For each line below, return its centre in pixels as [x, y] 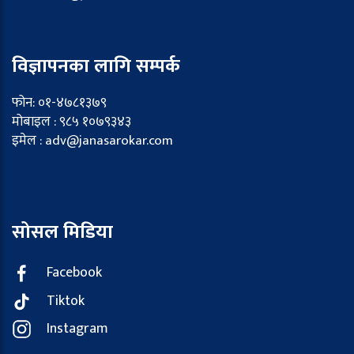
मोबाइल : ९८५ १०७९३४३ [72, 122]
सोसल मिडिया [62, 233]
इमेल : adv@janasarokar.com [92, 141]
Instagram [77, 328]
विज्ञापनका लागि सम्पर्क [96, 67]
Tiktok [66, 301]
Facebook [74, 273]
